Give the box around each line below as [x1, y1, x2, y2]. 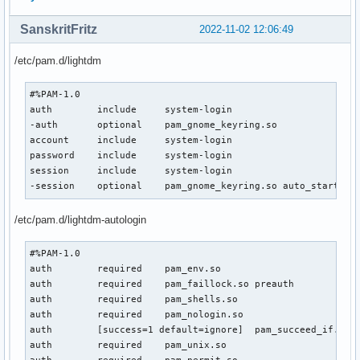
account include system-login [30, 135, 233, 145]
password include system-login [30, 150, 233, 161]
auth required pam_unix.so [30, 340, 227, 350]
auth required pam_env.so [30, 264, 222, 274]
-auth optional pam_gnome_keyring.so [30, 120, 278, 130]
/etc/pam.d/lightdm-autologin [14, 214, 146, 227]
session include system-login [30, 166, 233, 176]
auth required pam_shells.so [30, 294, 239, 305]
